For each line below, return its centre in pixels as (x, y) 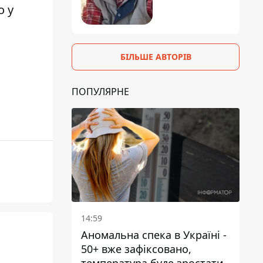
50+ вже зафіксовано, (136, 249)
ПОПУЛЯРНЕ (100, 91)
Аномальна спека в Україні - (154, 235)
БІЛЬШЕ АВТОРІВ (156, 56)
